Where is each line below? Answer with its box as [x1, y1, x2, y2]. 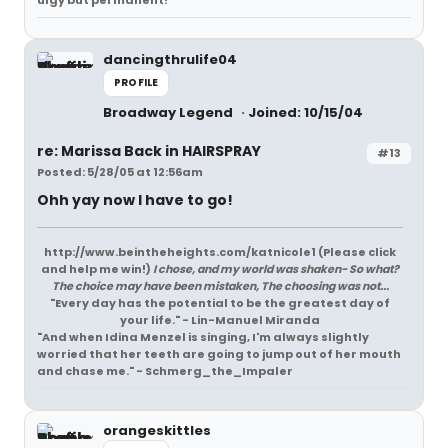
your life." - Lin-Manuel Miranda [120, 312, 320, 328]
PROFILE [114, 75, 159, 90]
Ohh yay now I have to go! [37, 190, 233, 210]
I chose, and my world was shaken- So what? [153, 261, 399, 277]
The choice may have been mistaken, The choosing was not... [51, 278, 389, 294]
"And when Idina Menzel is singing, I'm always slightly [37, 329, 369, 345]
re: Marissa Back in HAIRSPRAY [37, 141, 261, 161]
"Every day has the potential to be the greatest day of [50, 295, 390, 311]
